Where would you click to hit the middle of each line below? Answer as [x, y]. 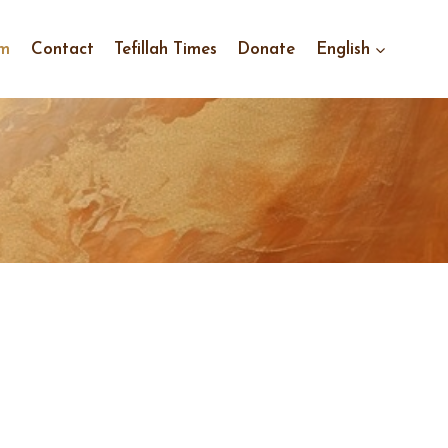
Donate [266, 49]
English [342, 49]
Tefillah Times [166, 49]
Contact [62, 49]
